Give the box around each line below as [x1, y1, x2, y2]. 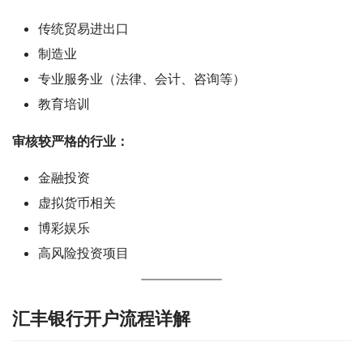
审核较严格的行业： [12, 132, 129, 149]
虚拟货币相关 [38, 194, 116, 211]
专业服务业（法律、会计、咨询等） [38, 70, 246, 87]
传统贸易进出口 [38, 19, 129, 36]
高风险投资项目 [38, 244, 129, 261]
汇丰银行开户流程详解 [12, 307, 190, 329]
